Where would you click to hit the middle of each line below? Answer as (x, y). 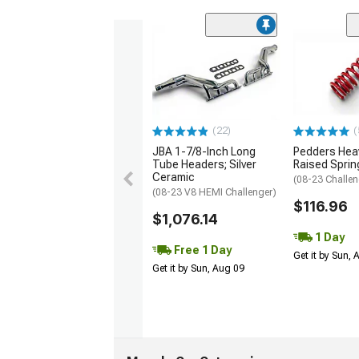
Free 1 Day (202, 250)
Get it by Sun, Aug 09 (198, 269)
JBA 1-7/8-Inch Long (204, 152)
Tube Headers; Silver (204, 165)
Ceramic (173, 177)
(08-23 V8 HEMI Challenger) (214, 193)
